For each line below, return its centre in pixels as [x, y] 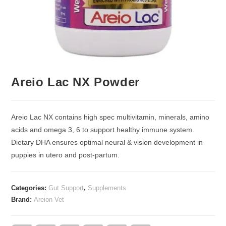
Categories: [30, 188]
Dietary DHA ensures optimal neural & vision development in [107, 143]
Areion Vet [49, 200]
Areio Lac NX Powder [75, 82]
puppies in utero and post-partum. [66, 155]
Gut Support [66, 188]
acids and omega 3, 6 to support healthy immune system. [103, 130]
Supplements [107, 188]
